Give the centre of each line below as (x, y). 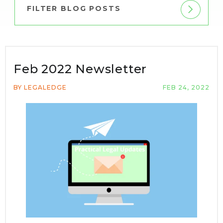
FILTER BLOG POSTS (74, 8)
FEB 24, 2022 (186, 87)
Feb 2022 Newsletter (80, 69)
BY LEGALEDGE (40, 87)
